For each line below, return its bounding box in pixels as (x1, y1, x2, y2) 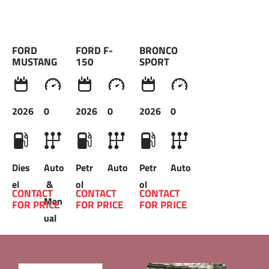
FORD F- (75, 43, 113, 58)
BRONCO (139, 43, 180, 58)
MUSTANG (12, 54, 59, 69)
